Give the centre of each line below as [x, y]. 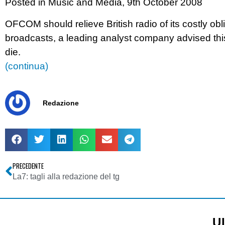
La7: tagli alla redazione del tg [66, 176]
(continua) [27, 66]
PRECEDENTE [28, 166]
